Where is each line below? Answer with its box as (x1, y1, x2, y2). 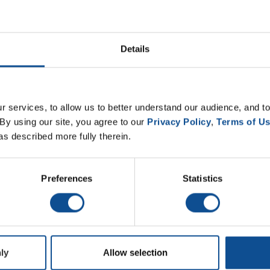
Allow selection (102, 247, 168, 258)
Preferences (41, 173, 93, 184)
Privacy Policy (147, 116, 211, 127)
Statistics (183, 173, 222, 184)
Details (120, 43, 150, 54)
